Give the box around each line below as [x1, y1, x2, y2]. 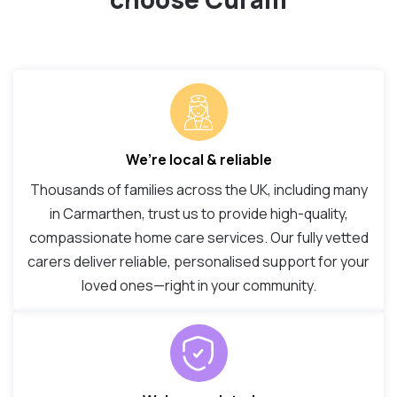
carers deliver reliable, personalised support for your [27, 252, 370, 272]
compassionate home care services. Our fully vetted [28, 228, 369, 248]
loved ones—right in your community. [81, 276, 316, 296]
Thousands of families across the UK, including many [29, 180, 368, 200]
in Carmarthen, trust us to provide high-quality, [49, 204, 348, 224]
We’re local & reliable [125, 150, 272, 170]
